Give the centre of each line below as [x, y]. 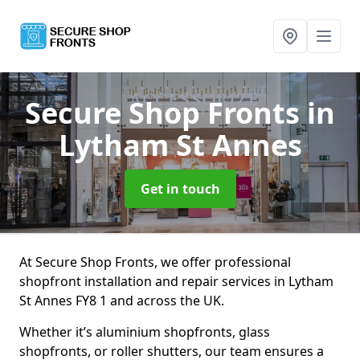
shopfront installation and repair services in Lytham [176, 281]
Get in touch [180, 189]
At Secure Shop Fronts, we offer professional [155, 262]
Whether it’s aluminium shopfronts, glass [145, 332]
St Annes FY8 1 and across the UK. [122, 301]
